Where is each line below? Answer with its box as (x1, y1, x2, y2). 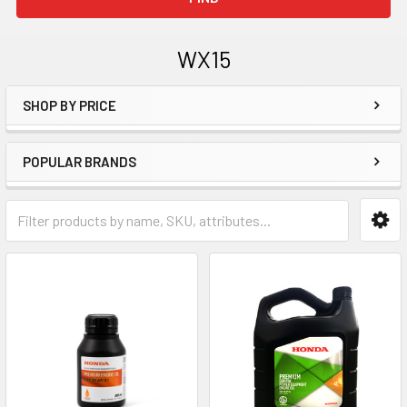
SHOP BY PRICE (23, 97, 116, 114)
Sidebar (22, 118, 113, 151)
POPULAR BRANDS (23, 154, 136, 170)
